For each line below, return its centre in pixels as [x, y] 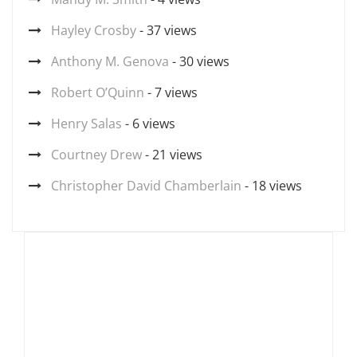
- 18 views [272, 186]
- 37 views [167, 30]
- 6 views [149, 124]
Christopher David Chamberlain [146, 186]
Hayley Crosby [94, 30]
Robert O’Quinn [98, 92]
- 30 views [199, 61]
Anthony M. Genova [110, 61]
